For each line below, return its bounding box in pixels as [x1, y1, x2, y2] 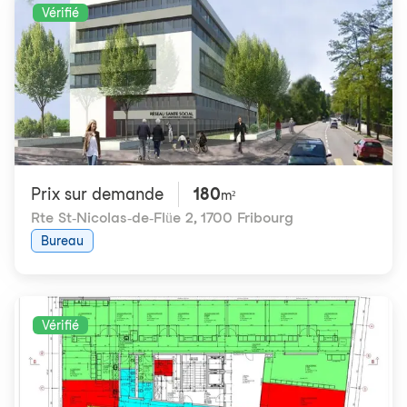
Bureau [41, 233, 84, 248]
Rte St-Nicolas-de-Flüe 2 [31, 209, 194, 226]
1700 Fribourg [201, 209, 293, 226]
